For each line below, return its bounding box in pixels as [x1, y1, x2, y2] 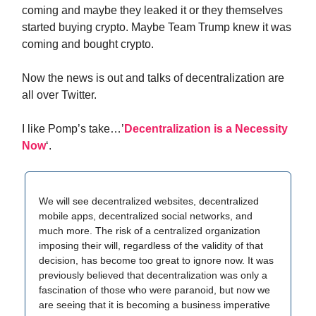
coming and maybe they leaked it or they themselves [22, 4, 283, 16]
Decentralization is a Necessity [124, 123, 288, 135]
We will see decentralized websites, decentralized [39, 195, 259, 207]
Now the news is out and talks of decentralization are [22, 72, 284, 84]
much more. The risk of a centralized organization [39, 225, 260, 236]
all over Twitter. [22, 89, 97, 101]
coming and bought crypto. [22, 38, 154, 50]
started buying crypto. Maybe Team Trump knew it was [22, 21, 291, 33]
